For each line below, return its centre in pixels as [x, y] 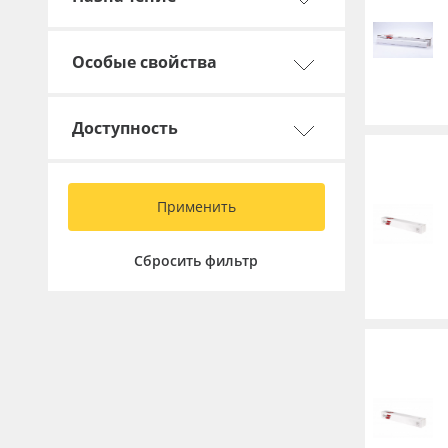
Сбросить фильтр [196, 260]
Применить [196, 206]
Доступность [125, 128]
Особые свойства [144, 62]
